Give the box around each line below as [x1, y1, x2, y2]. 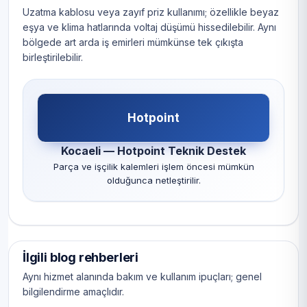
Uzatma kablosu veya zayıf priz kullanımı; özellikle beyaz [23, 6, 279, 19]
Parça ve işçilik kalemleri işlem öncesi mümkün [53, 161, 254, 173]
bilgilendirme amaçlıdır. [23, 286, 124, 298]
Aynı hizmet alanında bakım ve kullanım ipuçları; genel [23, 271, 262, 283]
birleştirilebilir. [23, 51, 83, 64]
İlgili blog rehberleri [23, 250, 139, 265]
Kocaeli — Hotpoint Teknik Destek [61, 144, 246, 158]
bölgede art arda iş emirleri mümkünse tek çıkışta [23, 36, 243, 49]
